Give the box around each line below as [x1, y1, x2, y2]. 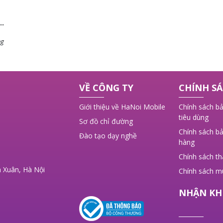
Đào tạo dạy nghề [79, 131, 137, 141]
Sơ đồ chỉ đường [79, 116, 133, 126]
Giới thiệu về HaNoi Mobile [79, 102, 165, 112]
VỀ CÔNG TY [79, 82, 133, 94]
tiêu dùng [179, 112, 209, 122]
